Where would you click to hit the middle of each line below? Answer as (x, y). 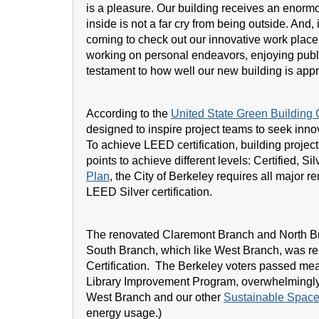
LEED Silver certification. (149, 192)
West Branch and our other (155, 297)
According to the (129, 114)
